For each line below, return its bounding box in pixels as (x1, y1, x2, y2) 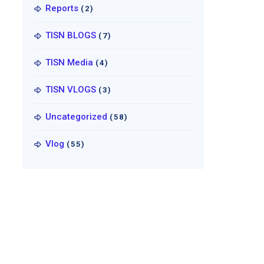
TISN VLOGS (45, 84, 96, 95)
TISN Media (45, 57, 93, 68)
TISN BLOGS (45, 30, 96, 41)
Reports (45, 3, 78, 14)
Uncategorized (45, 111, 107, 122)
